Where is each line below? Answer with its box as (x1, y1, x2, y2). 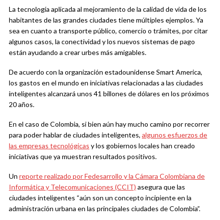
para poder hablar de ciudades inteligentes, (9, 131, 142, 139)
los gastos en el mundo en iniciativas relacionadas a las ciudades (9, 79, 203, 87)
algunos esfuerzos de (142, 131, 207, 139)
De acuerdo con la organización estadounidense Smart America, (9, 68, 202, 77)
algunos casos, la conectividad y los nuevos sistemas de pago (9, 37, 195, 46)
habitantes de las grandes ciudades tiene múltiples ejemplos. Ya (9, 16, 203, 25)
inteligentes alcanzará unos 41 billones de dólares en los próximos (9, 89, 209, 98)
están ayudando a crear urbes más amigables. (9, 48, 146, 57)
